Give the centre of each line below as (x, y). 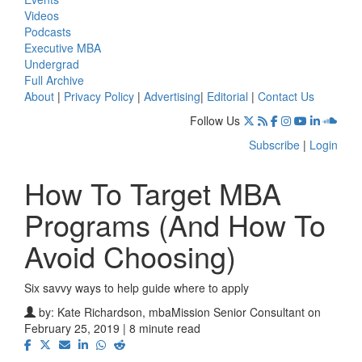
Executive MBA (63, 47)
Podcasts (48, 31)
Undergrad (52, 63)
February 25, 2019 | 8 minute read (112, 328)
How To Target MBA (153, 192)
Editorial (227, 96)
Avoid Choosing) (130, 255)
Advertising (172, 96)
